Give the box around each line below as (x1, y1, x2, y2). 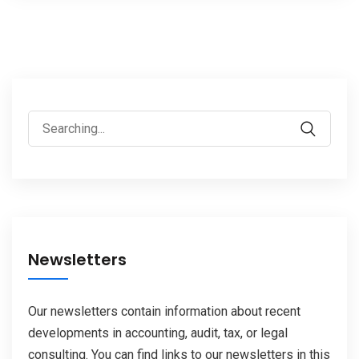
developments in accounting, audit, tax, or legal (28, 325, 288, 341)
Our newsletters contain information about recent (28, 304, 301, 319)
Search (27, 113, 66, 128)
